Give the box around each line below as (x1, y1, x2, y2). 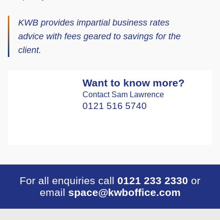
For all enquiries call (20, 175, 117, 187)
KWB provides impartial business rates (18, 18, 169, 28)
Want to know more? (82, 77, 185, 89)
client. (18, 45, 41, 55)
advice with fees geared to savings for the (18, 31, 181, 42)
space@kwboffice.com (68, 187, 181, 198)
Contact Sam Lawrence (82, 90, 164, 99)
